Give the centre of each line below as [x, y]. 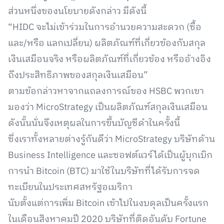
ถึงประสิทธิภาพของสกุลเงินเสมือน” [78, 75]
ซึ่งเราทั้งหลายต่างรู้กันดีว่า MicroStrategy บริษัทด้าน [111, 139]
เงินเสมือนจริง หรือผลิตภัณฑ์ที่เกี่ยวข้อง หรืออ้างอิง [109, 59]
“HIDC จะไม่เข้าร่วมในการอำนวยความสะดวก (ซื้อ [105, 27]
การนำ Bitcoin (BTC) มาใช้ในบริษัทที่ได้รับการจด [104, 171]
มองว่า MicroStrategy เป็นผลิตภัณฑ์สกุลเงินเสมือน [108, 107]
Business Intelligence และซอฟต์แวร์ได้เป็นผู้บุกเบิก [110, 155]
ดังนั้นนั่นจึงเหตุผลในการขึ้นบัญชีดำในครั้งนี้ [94, 123]
